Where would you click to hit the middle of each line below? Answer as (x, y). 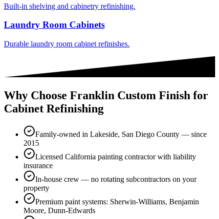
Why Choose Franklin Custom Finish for (106, 96)
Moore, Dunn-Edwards (59, 211)
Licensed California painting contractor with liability (116, 157)
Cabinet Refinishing (54, 109)
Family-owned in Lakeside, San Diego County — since (121, 134)
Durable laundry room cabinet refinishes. (67, 44)
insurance (38, 166)
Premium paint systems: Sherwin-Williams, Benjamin (117, 202)
